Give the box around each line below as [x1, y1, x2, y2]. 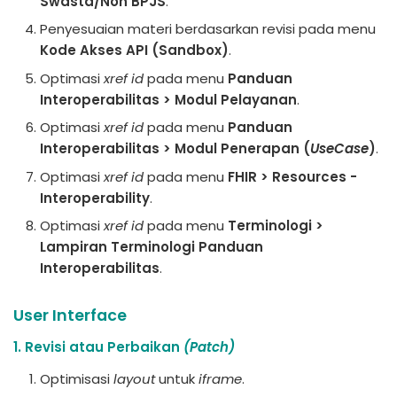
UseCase [310, 139, 369, 158]
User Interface [13, 305, 127, 326]
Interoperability [40, 188, 150, 207]
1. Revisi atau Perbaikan [13, 338, 183, 356]
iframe [198, 370, 242, 388]
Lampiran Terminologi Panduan [40, 237, 263, 256]
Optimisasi [40, 370, 113, 388]
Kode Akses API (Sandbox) [40, 41, 229, 59]
